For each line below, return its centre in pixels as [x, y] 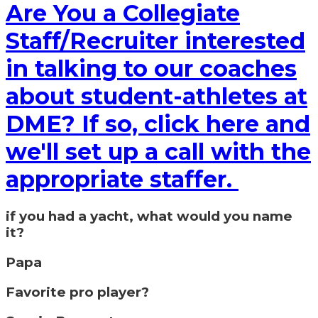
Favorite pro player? [77, 292]
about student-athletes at [157, 96]
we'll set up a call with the [158, 151]
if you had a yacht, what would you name [149, 216]
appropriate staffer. [122, 179]
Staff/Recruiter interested [155, 40]
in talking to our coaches [151, 68]
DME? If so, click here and [158, 124]
